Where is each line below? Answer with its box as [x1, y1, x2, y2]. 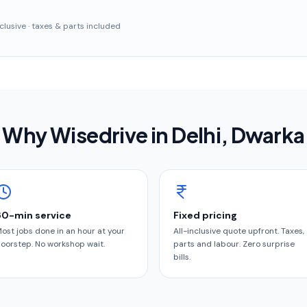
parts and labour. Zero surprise [173, 238, 295, 249]
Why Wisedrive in [2, 122, 172, 148]
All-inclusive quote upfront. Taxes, [173, 225, 304, 236]
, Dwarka [221, 122, 305, 148]
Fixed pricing [173, 209, 237, 221]
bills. [173, 251, 191, 262]
